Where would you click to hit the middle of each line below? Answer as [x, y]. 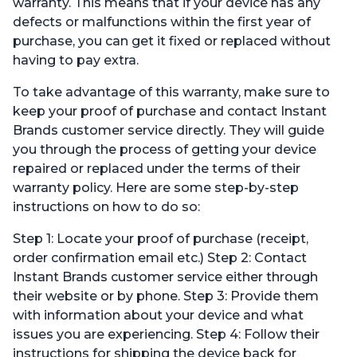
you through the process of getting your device [165, 150]
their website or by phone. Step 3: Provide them [166, 296]
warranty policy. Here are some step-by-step [156, 188]
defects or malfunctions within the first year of [162, 22]
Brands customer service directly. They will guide [169, 131]
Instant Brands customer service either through [165, 277]
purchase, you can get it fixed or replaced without [172, 41]
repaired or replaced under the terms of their [157, 169]
